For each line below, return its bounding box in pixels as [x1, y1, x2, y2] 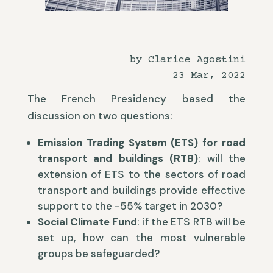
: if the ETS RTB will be [137, 215, 246, 229]
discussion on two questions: [27, 109, 172, 123]
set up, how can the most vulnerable [37, 231, 246, 245]
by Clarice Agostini [130, 54, 246, 66]
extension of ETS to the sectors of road [37, 168, 246, 182]
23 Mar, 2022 [172, 70, 246, 82]
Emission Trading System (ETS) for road [37, 136, 246, 150]
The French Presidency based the [27, 92, 246, 106]
